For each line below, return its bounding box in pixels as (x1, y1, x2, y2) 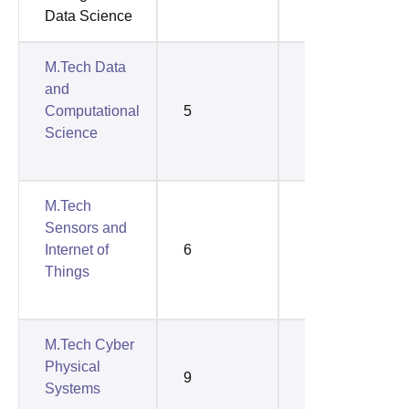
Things (45, 263, 89, 279)
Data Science (45, 7, 132, 24)
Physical (45, 358, 100, 374)
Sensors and (45, 219, 127, 236)
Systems (45, 380, 100, 396)
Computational (45, 102, 140, 119)
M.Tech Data (45, 58, 126, 75)
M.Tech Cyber (45, 336, 134, 352)
